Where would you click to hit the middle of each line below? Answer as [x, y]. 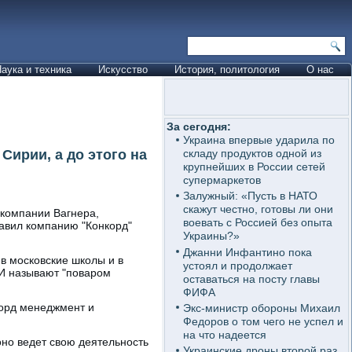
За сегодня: [199, 126]
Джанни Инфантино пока [247, 252]
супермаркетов [222, 180]
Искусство [123, 70]
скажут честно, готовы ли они [258, 209]
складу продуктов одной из [252, 153]
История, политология [227, 70]
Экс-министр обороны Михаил [261, 308]
